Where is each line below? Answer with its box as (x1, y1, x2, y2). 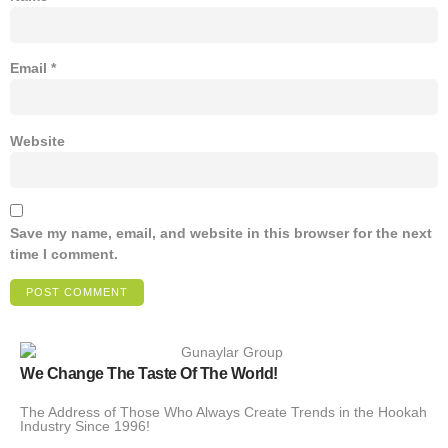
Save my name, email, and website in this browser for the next (10, 224, 432, 241)
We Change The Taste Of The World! (20, 364, 278, 382)
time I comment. (10, 245, 118, 262)
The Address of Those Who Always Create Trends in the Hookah (20, 403, 427, 420)
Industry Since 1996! (20, 417, 150, 434)
